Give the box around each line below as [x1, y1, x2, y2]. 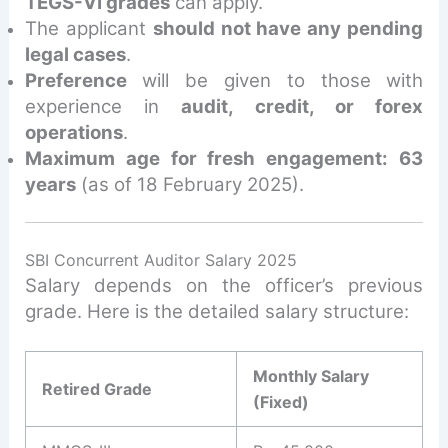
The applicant [24, 17, 153, 41]
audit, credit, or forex [181, 95, 424, 119]
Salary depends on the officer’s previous [24, 274, 424, 298]
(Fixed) [253, 391, 309, 412]
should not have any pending [152, 17, 424, 41]
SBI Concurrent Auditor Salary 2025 [24, 250, 297, 271]
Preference [24, 69, 127, 93]
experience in [24, 95, 182, 119]
